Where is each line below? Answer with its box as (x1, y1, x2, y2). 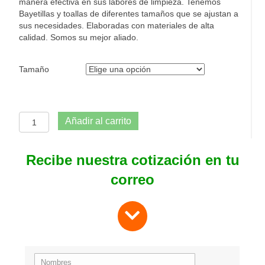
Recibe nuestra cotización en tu (25, 152, 240, 169)
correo (111, 172, 154, 188)
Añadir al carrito (65, 116, 132, 127)
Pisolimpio (19, 125, 62, 135)
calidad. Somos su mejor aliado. (19, 33, 139, 43)
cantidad (19, 137, 55, 147)
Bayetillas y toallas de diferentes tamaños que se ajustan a (19, 9, 239, 19)
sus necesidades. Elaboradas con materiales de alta (19, 21, 215, 31)
